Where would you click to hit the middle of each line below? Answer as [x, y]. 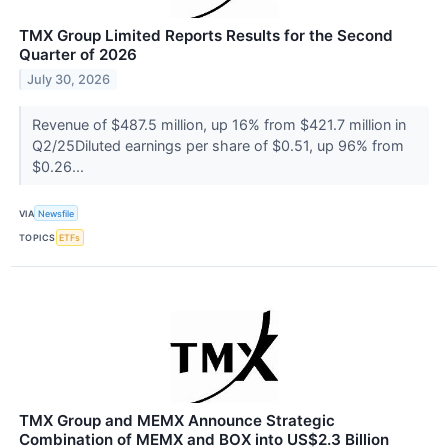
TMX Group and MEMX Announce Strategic [177, 420]
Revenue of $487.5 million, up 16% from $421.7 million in [218, 125]
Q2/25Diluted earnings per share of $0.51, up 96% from [217, 146]
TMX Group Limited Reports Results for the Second [206, 36]
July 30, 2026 [69, 79]
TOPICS [37, 237]
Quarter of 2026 [78, 55]
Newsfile [56, 213]
